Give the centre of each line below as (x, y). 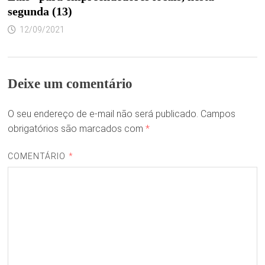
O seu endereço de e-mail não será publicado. (103, 114)
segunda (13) (40, 12)
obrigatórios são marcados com (76, 129)
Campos (218, 114)
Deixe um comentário (70, 84)
